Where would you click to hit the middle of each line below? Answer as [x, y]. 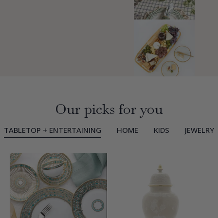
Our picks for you [109, 109]
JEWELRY [200, 130]
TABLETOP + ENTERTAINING [53, 130]
